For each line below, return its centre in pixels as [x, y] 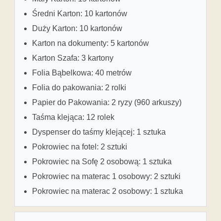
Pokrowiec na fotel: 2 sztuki [80, 147]
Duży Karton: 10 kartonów [77, 28]
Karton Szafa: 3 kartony [73, 58]
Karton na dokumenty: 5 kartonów [91, 43]
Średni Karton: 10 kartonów [80, 13]
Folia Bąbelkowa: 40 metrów [82, 73]
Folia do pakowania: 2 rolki [79, 87]
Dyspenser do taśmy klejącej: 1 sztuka [99, 132]
